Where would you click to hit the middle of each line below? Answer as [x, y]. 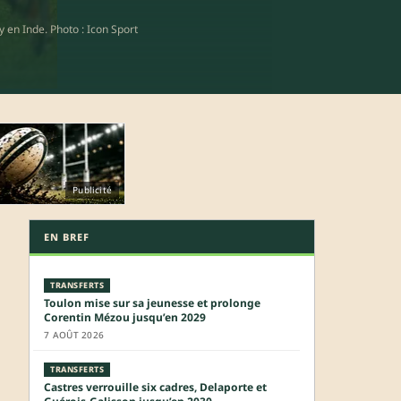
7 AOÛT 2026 [74, 334]
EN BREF [67, 236]
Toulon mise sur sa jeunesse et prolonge [152, 303]
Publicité [92, 189]
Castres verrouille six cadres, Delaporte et [155, 387]
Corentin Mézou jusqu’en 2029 [125, 317]
